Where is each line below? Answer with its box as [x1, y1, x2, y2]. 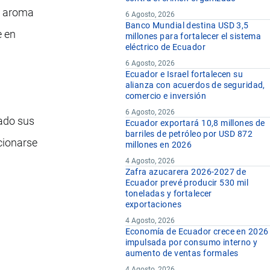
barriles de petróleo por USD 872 [125, 129, 253, 139]
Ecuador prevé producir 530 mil [125, 178, 249, 188]
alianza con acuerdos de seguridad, [125, 80, 265, 90]
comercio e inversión [125, 91, 206, 101]
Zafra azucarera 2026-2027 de [125, 167, 246, 177]
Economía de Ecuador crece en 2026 [125, 227, 269, 237]
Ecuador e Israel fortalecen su [125, 69, 243, 80]
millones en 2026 [125, 140, 192, 150]
